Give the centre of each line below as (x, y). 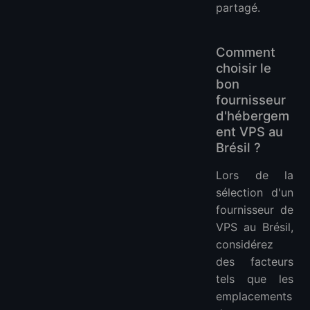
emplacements (254, 297)
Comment (246, 52)
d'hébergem (253, 116)
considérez (245, 245)
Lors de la (255, 175)
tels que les (255, 279)
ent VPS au (249, 132)
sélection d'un (255, 193)
